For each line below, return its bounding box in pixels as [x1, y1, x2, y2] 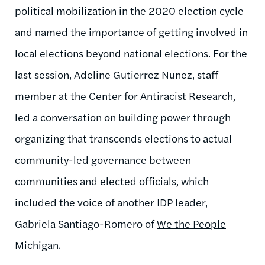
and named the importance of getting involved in [15, 24, 248, 39]
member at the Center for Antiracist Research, [15, 88, 235, 103]
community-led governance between [15, 151, 191, 167]
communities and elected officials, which [15, 173, 209, 188]
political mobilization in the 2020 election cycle [15, 2, 244, 18]
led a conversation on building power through [15, 109, 231, 124]
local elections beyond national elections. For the [15, 45, 247, 60]
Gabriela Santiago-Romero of [15, 215, 157, 231]
